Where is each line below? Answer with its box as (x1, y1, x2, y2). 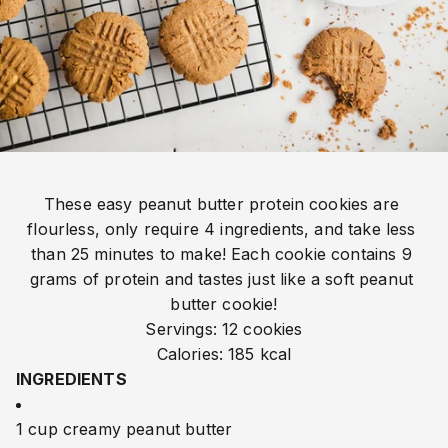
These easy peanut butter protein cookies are (43, 194, 399, 215)
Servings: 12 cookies (145, 319, 303, 340)
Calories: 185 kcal (156, 344, 292, 365)
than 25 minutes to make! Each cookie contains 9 (31, 244, 412, 265)
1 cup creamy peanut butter (16, 419, 233, 440)
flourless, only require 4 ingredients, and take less (27, 219, 416, 240)
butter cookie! (170, 294, 278, 315)
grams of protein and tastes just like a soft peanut (29, 269, 413, 290)
